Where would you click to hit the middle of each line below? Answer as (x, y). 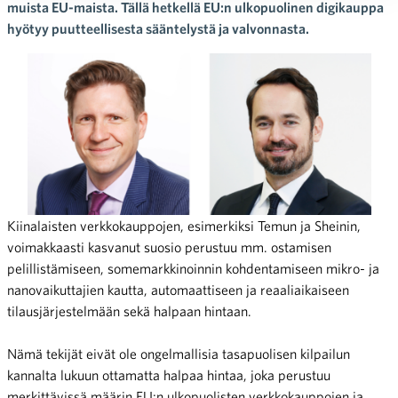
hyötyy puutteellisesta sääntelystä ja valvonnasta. (158, 28)
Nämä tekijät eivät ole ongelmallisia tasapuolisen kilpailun (179, 353)
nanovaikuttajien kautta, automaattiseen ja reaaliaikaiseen (178, 289)
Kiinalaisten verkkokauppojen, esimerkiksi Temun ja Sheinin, (184, 225)
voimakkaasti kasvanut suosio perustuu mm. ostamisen (169, 247)
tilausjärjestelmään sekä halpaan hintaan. (129, 310)
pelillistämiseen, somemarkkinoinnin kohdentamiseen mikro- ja (193, 268)
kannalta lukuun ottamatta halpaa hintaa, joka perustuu (169, 374)
